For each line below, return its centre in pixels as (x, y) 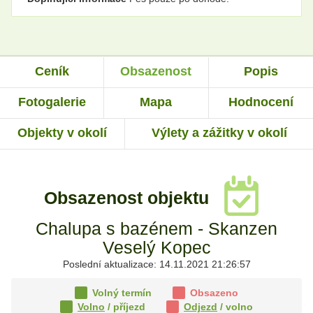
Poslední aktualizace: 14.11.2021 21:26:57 (156, 264)
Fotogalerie (52, 102)
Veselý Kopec (156, 248)
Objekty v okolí (63, 133)
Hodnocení (261, 102)
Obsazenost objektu (129, 198)
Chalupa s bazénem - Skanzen (156, 229)
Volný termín (121, 293)
